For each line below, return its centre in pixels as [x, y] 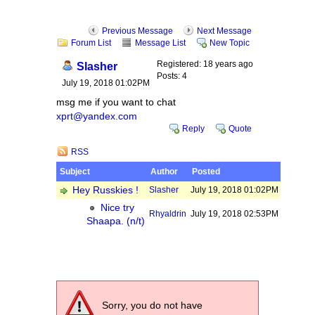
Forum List [91, 43]
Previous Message [137, 31]
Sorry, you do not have [152, 305]
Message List [160, 43]
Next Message [224, 31]
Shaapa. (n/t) [116, 221]
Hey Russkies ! [105, 190]
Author [164, 172]
